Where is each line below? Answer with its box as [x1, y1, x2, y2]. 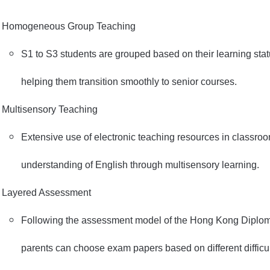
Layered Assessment [2, 187, 91, 198]
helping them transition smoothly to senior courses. [21, 77, 237, 87]
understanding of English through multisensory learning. [21, 160, 259, 170]
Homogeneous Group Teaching [2, 21, 136, 31]
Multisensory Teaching [2, 104, 98, 115]
